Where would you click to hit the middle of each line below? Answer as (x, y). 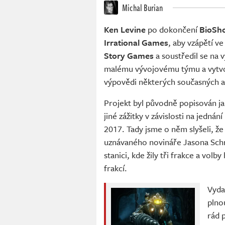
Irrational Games (136, 43)
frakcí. (116, 168)
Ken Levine (125, 30)
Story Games (129, 56)
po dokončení (173, 30)
